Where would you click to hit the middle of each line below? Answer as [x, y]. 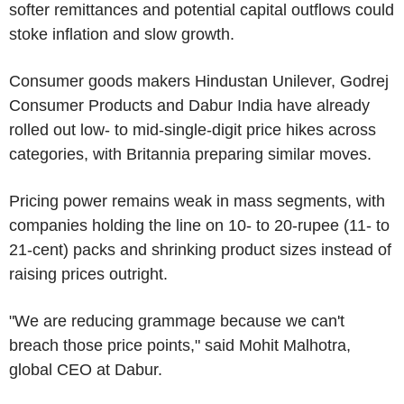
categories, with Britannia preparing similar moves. [190, 154]
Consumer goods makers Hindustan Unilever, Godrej [199, 81]
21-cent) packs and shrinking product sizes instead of [200, 249]
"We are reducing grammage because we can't [177, 321]
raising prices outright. [88, 274]
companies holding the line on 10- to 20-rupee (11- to [199, 225]
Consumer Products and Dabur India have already [189, 105]
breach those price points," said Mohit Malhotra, [180, 345]
